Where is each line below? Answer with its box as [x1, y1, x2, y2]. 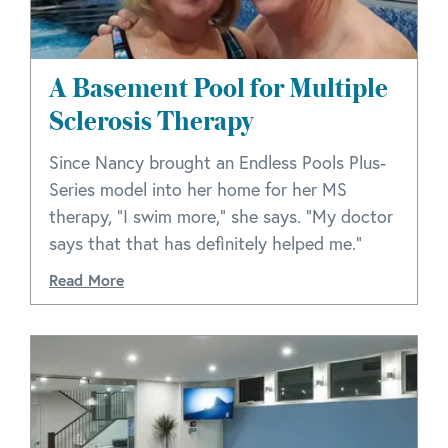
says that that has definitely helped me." [49, 231, 362, 255]
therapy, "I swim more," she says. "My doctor [49, 204, 393, 228]
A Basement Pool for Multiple [49, 67, 388, 107]
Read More [49, 270, 124, 290]
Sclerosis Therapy [49, 100, 253, 140]
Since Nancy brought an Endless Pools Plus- [49, 150, 386, 174]
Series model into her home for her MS [49, 177, 347, 201]
